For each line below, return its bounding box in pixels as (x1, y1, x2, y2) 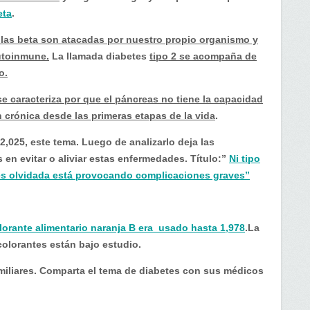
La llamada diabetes (49, 51, 149, 62)
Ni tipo (229, 153, 260, 164)
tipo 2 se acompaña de (149, 51, 257, 62)
